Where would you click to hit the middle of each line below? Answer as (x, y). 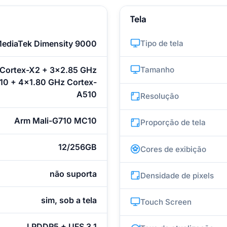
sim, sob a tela (69, 200)
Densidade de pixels (177, 175)
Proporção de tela (173, 123)
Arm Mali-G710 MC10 (55, 121)
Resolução (160, 96)
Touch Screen (166, 202)
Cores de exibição (173, 149)
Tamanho (157, 69)
